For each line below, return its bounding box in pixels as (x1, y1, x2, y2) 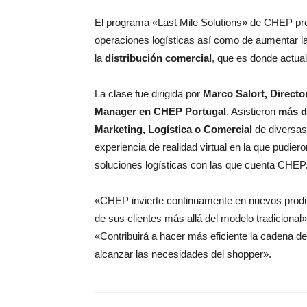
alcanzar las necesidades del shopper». (95, 248, 271, 260)
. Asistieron (226, 106, 278, 118)
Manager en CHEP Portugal (95, 106, 226, 118)
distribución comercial (105, 52, 212, 64)
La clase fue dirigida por (95, 88, 203, 100)
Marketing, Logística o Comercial (95, 123, 252, 136)
